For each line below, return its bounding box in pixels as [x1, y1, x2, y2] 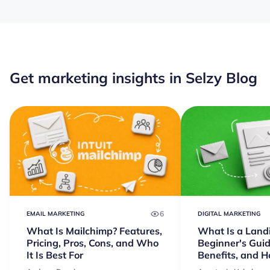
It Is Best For [27, 248, 83, 261]
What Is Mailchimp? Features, [27, 224, 162, 237]
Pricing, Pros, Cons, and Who [27, 236, 159, 249]
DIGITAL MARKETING [198, 209, 260, 218]
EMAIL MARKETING [27, 209, 84, 218]
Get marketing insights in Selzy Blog [10, 68, 257, 87]
